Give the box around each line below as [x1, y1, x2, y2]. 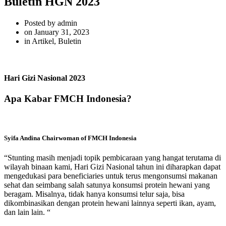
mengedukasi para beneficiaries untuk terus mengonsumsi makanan [4, 172, 217, 181]
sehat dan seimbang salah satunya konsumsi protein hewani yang [4, 181, 210, 190]
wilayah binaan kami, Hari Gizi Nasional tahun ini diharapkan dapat [4, 162, 220, 172]
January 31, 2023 [34, 27, 89, 36]
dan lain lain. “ [4, 208, 50, 217]
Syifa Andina [4, 134, 40, 142]
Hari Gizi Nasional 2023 [4, 74, 85, 83]
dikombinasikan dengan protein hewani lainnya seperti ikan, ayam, [4, 199, 216, 208]
